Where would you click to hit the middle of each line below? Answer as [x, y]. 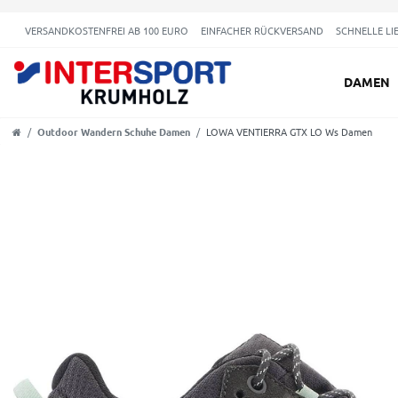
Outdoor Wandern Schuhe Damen [114, 131]
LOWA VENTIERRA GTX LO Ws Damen [289, 131]
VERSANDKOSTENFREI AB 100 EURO [107, 30]
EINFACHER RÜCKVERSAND [262, 30]
